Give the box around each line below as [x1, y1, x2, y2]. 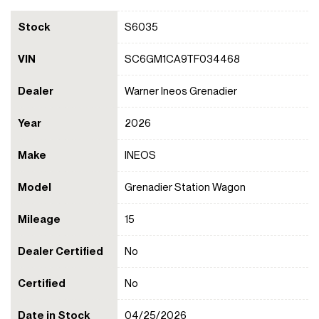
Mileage [18, 212, 61, 226]
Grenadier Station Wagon [125, 180, 246, 194]
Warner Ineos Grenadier [125, 84, 237, 98]
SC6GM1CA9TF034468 [125, 52, 240, 66]
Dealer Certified [18, 244, 103, 258]
